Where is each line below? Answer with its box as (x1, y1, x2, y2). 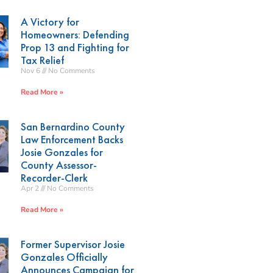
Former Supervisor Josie (21, 236, 126, 251)
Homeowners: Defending (21, 27, 130, 41)
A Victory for (21, 14, 80, 29)
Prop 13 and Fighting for (21, 40, 130, 54)
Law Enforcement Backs (21, 132, 124, 146)
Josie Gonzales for (21, 144, 104, 159)
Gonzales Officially (21, 249, 108, 264)
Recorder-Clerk (21, 170, 88, 185)
